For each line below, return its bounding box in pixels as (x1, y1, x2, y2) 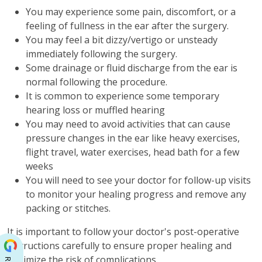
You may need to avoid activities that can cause (26, 117, 230, 130)
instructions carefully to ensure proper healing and (7, 239, 232, 252)
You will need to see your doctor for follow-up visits (26, 173, 251, 187)
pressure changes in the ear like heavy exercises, (26, 131, 240, 144)
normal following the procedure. (26, 75, 167, 88)
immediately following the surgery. (26, 47, 177, 60)
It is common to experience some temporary (26, 89, 219, 102)
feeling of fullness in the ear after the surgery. (26, 19, 229, 32)
